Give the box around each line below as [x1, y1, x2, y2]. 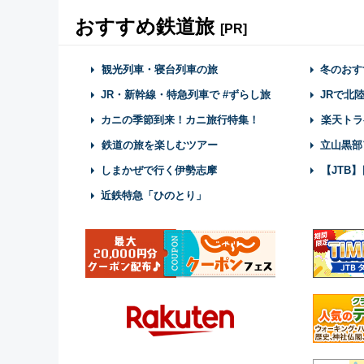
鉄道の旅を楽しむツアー [102, 139, 218, 152]
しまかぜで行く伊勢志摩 [101, 164, 217, 177]
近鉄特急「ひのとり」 [101, 189, 206, 202]
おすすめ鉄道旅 [75, 15, 220, 38]
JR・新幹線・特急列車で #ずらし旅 [101, 89, 271, 102]
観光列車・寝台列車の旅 [102, 63, 218, 76]
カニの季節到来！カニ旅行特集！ [101, 114, 259, 127]
